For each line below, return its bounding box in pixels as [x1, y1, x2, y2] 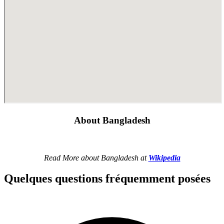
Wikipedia [148, 153, 180, 162]
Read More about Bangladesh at [43, 153, 148, 162]
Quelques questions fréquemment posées [4, 172, 210, 185]
